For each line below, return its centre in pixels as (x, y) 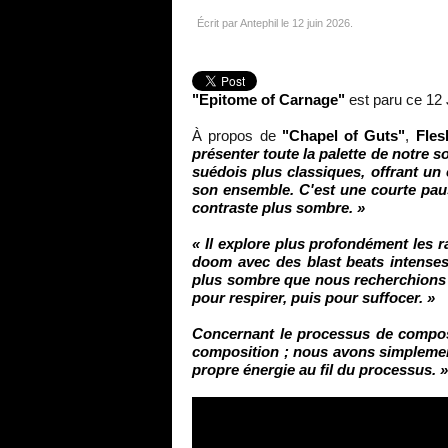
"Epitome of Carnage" (268, 99)
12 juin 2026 (321, 22)
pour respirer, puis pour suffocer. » (313, 297)
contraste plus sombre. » (278, 207)
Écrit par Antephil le (244, 22)
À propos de (237, 135)
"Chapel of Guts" (343, 135)
